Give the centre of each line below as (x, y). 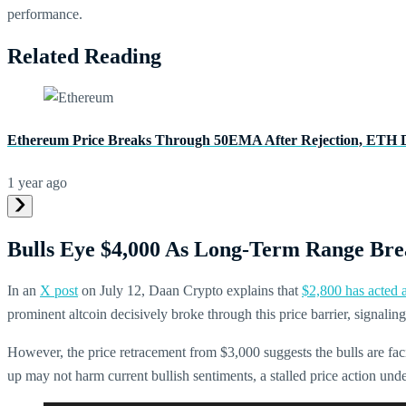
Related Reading (84, 56)
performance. (45, 14)
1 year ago (37, 183)
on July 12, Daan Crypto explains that (190, 291)
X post (59, 291)
